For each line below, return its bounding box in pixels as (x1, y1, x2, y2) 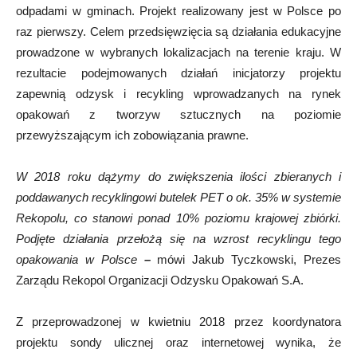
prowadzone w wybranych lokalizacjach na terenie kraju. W (16, 45, 341, 59)
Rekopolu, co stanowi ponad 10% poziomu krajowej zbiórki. (16, 210, 341, 225)
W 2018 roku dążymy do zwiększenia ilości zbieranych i (16, 169, 341, 183)
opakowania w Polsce (16, 252, 137, 266)
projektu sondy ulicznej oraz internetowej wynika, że (16, 335, 341, 349)
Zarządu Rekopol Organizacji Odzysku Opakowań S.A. (16, 273, 304, 287)
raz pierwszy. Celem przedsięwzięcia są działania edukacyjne (16, 24, 341, 38)
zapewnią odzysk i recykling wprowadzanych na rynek (16, 86, 341, 100)
